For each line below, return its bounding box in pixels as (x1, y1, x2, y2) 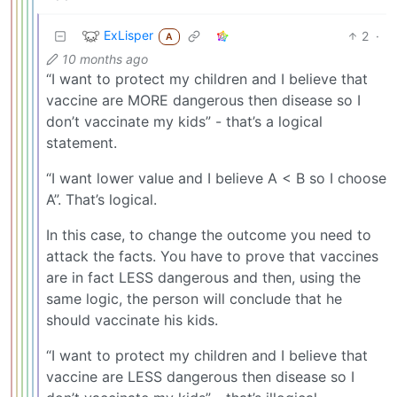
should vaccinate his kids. (46, 310, 218, 329)
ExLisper (104, 27, 153, 43)
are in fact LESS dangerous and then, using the (46, 268, 361, 286)
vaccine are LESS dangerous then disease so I (46, 367, 354, 385)
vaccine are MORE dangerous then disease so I (46, 90, 361, 109)
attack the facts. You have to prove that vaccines (46, 246, 378, 265)
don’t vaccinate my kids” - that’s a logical (46, 112, 323, 130)
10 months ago (62, 51, 148, 66)
